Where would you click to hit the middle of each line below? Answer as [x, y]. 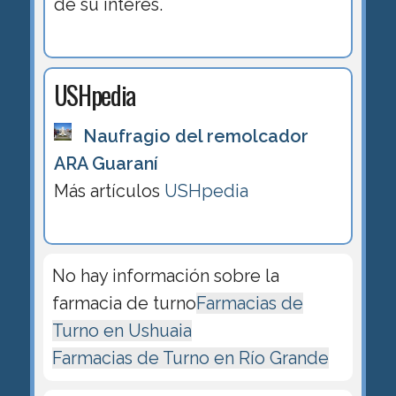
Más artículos [109, 190]
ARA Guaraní [106, 163]
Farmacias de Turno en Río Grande [190, 358]
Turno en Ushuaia [122, 330]
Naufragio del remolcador [195, 136]
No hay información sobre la [165, 275]
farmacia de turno [124, 303]
